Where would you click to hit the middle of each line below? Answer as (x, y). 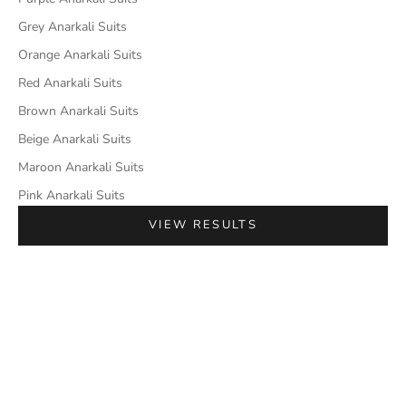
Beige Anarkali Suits (75, 140)
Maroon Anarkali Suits (81, 168)
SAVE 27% (234, 282)
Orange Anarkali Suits (80, 55)
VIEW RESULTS (203, 225)
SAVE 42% (45, 282)
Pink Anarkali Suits (72, 196)
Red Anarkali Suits (70, 83)
